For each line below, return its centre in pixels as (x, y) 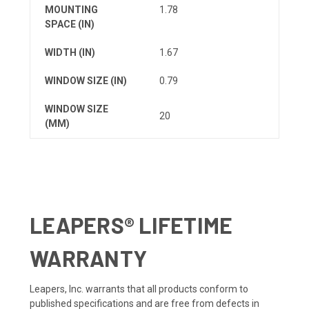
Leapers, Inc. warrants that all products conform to (139, 289)
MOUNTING (71, 9)
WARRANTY (88, 258)
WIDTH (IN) (70, 52)
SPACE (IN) (70, 24)
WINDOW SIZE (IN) (86, 80)
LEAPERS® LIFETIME (131, 225)
